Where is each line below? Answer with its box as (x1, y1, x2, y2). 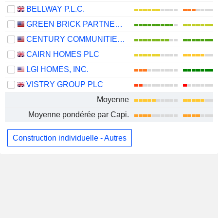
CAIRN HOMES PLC (26, 50, 99, 58)
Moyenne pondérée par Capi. (28, 110, 129, 119)
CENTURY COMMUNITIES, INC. (117, 35, 125, 43)
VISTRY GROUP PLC (26, 80, 103, 89)
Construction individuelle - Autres (13, 133, 127, 142)
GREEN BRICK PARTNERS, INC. (115, 20, 123, 28)
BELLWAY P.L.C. (26, 5, 85, 13)
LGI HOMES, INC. (26, 65, 89, 73)
